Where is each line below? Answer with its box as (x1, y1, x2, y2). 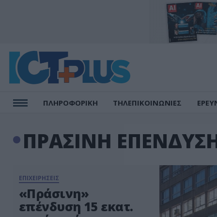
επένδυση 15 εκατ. (19, 198, 133, 215)
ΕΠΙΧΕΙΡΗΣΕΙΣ (19, 174, 59, 182)
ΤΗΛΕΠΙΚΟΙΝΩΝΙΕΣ (113, 98, 182, 108)
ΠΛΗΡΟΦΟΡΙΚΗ (43, 98, 98, 108)
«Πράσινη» (19, 185, 89, 201)
